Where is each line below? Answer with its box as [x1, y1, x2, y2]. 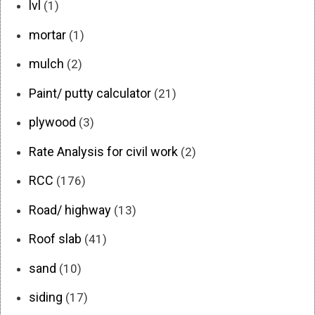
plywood [29, 115, 76, 130]
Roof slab [29, 231, 82, 247]
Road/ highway [29, 202, 111, 217]
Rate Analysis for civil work [29, 143, 178, 159]
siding [29, 290, 63, 305]
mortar [29, 27, 66, 42]
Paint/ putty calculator [29, 85, 151, 101]
